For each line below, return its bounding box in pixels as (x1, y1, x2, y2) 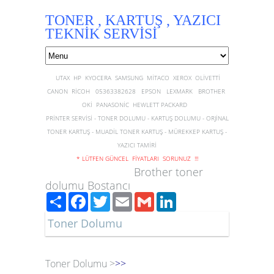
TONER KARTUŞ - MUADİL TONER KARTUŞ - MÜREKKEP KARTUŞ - (47, 127, 227, 136)
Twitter (110, 190, 144, 204)
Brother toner (45, 165, 203, 179)
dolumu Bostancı (45, 178, 130, 193)
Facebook (88, 190, 137, 204)
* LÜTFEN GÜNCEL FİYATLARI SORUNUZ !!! (76, 154, 198, 163)
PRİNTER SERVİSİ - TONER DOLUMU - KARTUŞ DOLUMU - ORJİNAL (45, 114, 229, 122)
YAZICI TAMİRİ (117, 141, 157, 149)
